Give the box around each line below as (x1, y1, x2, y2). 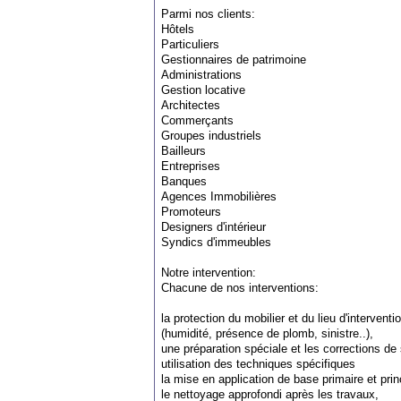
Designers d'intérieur (161, 220, 266, 234)
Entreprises (161, 159, 220, 173)
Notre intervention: (161, 266, 256, 279)
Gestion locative (161, 83, 245, 97)
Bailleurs (161, 144, 206, 158)
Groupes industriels (161, 129, 261, 142)
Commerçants (161, 114, 234, 127)
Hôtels (161, 22, 194, 36)
